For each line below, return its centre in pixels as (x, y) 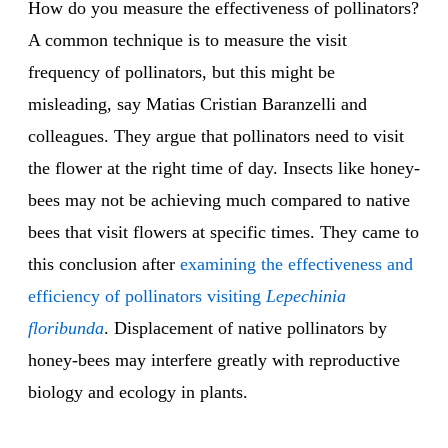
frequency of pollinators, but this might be (181, 72)
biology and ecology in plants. (138, 392)
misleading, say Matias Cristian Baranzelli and (197, 104)
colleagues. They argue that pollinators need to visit (216, 136)
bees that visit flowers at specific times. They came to (223, 232)
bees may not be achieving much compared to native (219, 200)
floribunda (66, 328)
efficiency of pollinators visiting (147, 296)
